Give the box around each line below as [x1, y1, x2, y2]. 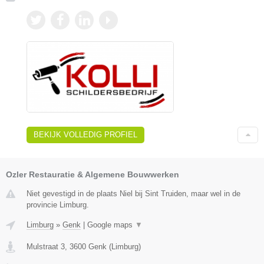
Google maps [87, 220, 135, 230]
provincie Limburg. [27, 200, 89, 210]
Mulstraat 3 [27, 242, 65, 252]
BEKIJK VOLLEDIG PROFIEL [34, 130, 137, 140]
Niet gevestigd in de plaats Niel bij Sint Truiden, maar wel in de [27, 189, 240, 199]
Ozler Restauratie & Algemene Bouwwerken [6, 170, 179, 180]
